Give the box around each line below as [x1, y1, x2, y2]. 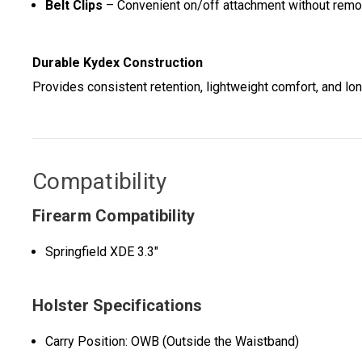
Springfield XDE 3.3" [45, 244, 159, 260]
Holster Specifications [32, 296, 203, 316]
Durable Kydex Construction [32, 55, 203, 71]
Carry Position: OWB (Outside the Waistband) [45, 334, 300, 350]
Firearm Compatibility [32, 206, 196, 226]
